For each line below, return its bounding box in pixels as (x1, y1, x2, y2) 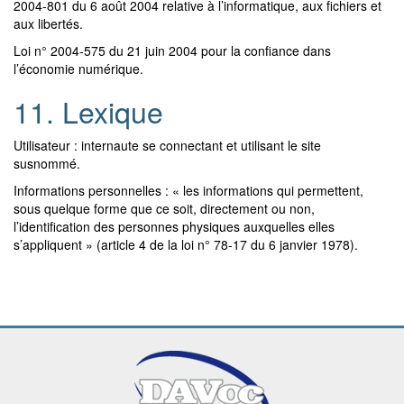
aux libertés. (14, 14, 83, 32)
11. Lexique (14, 89, 163, 132)
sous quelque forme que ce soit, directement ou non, (14, 198, 315, 217)
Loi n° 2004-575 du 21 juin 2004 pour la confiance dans (14, 41, 331, 60)
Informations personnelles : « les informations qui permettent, (14, 180, 363, 199)
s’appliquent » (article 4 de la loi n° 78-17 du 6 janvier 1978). (14, 234, 358, 253)
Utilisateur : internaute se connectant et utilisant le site (14, 135, 321, 154)
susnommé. (14, 153, 80, 172)
